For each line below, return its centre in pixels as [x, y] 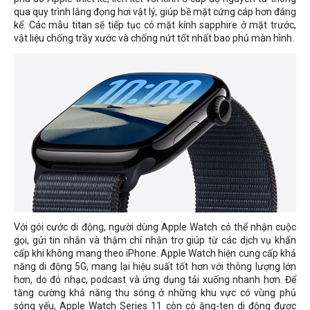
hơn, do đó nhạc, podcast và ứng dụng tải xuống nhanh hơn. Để [155, 279]
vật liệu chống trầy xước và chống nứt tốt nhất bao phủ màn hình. [154, 38]
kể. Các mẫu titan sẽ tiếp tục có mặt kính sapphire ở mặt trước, [155, 25]
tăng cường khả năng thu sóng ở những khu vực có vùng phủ [155, 292]
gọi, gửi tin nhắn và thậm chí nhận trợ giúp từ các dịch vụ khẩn [155, 240]
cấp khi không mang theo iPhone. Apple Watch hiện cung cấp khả [155, 253]
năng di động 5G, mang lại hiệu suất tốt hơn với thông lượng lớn [155, 266]
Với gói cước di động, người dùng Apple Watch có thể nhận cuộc [155, 227]
